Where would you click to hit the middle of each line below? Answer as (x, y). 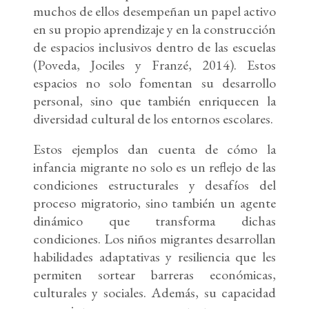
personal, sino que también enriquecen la (154, 101)
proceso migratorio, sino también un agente (154, 203)
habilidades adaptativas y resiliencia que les (154, 257)
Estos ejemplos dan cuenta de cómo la (154, 149)
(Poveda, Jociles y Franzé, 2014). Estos (154, 65)
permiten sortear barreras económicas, (154, 275)
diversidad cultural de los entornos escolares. (153, 119)
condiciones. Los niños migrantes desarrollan (154, 239)
